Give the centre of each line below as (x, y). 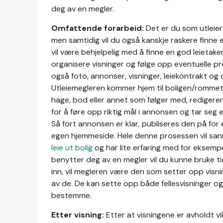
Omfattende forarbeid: (98, 28)
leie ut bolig (72, 148)
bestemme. (71, 195)
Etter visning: (78, 215)
